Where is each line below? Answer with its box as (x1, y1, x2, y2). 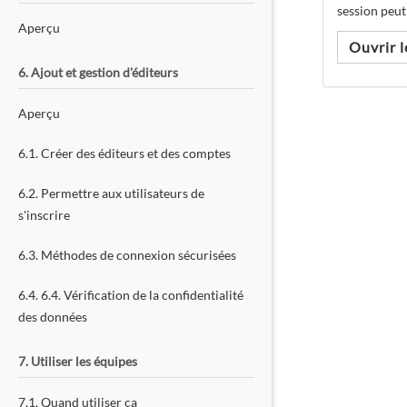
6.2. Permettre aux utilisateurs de (18, 185, 204, 201)
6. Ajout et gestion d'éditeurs (18, 65, 178, 80)
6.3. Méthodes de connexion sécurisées (18, 247, 236, 263)
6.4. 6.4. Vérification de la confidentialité (18, 287, 243, 303)
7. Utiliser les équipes (18, 353, 137, 369)
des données (18, 309, 87, 324)
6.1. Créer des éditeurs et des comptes (18, 145, 231, 161)
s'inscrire (18, 207, 70, 223)
